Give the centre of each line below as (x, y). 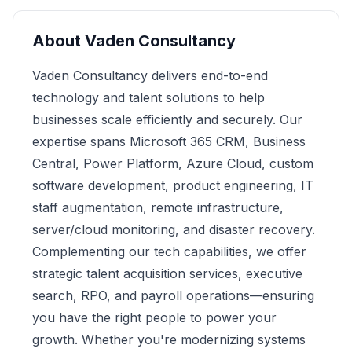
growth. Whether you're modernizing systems (169, 339)
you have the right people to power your (154, 317)
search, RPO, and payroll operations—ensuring (173, 295)
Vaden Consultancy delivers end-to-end (150, 75)
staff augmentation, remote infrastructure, (158, 207)
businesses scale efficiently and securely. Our (167, 119)
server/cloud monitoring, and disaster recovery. (174, 229)
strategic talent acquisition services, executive (167, 273)
